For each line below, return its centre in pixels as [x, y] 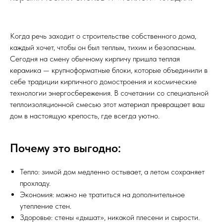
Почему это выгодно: [65, 148]
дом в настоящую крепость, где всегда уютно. [85, 116]
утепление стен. [46, 206]
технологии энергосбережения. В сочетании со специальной [109, 93]
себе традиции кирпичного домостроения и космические [103, 82]
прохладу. [35, 183]
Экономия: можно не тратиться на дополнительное [102, 194]
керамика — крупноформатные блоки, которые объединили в [109, 70]
